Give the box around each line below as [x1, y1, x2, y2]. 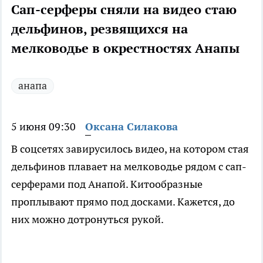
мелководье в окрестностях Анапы [11, 40, 240, 57]
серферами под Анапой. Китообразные [11, 177, 203, 191]
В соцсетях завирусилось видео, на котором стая [11, 142, 249, 156]
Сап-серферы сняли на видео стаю [11, 1, 237, 18]
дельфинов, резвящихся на [11, 21, 188, 38]
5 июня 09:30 [11, 120, 76, 134]
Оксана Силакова [85, 120, 178, 134]
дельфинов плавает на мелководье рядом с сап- [11, 160, 247, 174]
